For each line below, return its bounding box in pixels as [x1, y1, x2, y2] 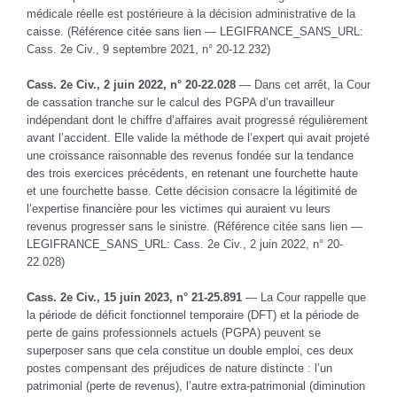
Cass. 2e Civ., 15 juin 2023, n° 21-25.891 [27, 290, 242, 304]
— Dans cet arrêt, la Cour [236, 77, 370, 91]
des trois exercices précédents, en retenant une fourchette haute [27, 166, 358, 180]
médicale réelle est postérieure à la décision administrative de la [27, 6, 355, 20]
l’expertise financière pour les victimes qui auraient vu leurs [27, 201, 331, 215]
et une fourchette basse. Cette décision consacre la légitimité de [27, 183, 357, 198]
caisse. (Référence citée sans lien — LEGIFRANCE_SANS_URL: [27, 24, 363, 38]
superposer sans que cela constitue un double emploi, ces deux [27, 343, 354, 357]
